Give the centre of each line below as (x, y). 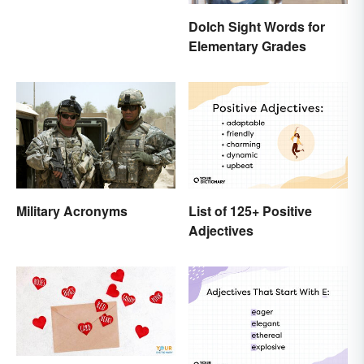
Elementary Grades (247, 46)
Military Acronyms (72, 210)
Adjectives (221, 231)
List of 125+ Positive (250, 211)
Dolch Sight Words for (257, 27)
